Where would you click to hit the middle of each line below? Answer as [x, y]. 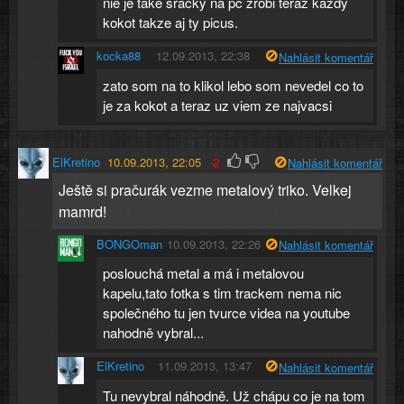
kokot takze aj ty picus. [171, 23]
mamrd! [82, 212]
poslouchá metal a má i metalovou [204, 273]
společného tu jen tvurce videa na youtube [227, 313]
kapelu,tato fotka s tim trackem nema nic [223, 293]
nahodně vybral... [154, 333]
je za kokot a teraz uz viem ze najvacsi [218, 105]
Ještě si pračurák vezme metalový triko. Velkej [205, 190]
